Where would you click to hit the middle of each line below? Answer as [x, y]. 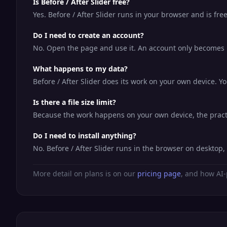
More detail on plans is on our [85, 174]
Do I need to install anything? [85, 136]
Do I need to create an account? [88, 35]
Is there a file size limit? [74, 102]
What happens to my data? [80, 69]
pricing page [159, 174]
